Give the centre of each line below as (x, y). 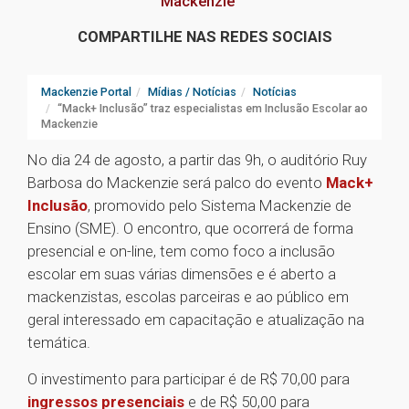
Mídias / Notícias (192, 92)
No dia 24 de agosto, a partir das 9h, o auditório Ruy (197, 160)
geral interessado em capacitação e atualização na (196, 320)
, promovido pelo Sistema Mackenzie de (220, 206)
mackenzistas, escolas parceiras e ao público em (188, 297)
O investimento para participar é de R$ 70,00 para (189, 379)
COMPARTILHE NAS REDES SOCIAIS (204, 37)
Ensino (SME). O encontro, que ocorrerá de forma (190, 229)
